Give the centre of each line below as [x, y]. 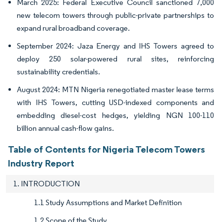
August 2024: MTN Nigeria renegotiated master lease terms [115, 90]
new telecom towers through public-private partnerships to [115, 15]
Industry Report [41, 163]
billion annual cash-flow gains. [65, 128]
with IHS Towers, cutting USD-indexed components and [115, 103]
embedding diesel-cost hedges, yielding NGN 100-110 [115, 115]
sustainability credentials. [58, 72]
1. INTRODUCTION [47, 184]
